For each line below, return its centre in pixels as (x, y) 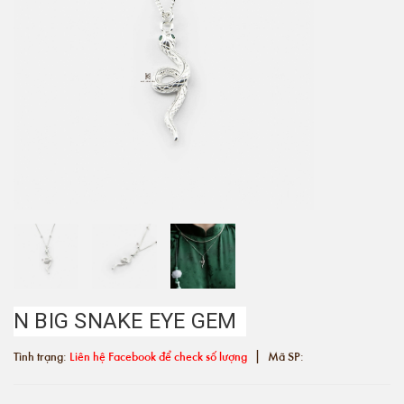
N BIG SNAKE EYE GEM (125, 321)
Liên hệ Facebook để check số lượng (158, 356)
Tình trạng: (41, 356)
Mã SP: (285, 356)
